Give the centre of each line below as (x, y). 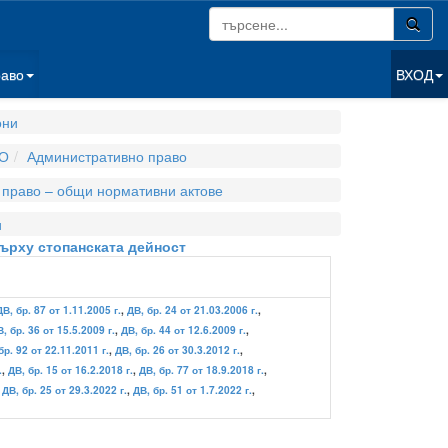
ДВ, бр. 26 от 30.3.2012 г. (177, 350)
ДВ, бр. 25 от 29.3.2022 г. (64, 390)
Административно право (106, 156)
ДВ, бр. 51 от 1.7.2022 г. (192, 390)
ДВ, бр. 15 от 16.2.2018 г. (70, 370)
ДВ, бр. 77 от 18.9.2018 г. (201, 370)
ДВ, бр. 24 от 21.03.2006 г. (192, 310)
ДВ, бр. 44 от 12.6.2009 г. (183, 330)
